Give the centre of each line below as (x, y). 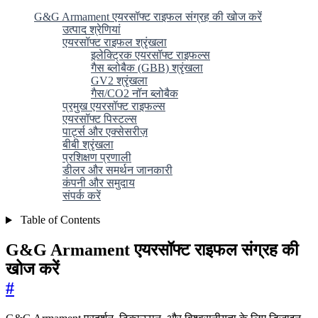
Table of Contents (59, 220)
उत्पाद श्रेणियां (92, 30)
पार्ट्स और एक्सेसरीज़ (105, 132)
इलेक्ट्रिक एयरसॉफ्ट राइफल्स (150, 55)
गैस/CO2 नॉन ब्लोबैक (135, 94)
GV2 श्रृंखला (119, 81)
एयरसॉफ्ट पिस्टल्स (100, 119)
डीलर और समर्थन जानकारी (117, 170)
